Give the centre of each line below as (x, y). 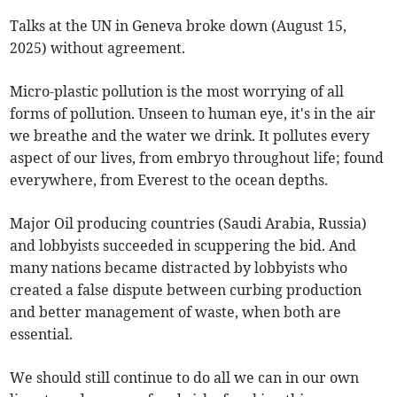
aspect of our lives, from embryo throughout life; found (197, 158)
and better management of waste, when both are (176, 312)
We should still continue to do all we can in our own (185, 378)
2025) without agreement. (98, 48)
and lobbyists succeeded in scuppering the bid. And (183, 246)
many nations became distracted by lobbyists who (179, 268)
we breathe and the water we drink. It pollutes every (190, 136)
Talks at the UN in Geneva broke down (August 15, (179, 26)
